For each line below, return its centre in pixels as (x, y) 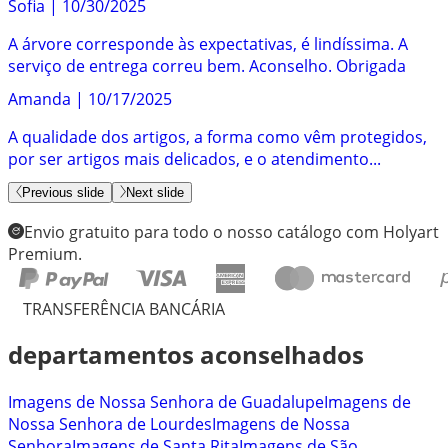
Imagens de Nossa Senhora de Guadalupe (166, 401)
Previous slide (63, 193)
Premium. (45, 254)
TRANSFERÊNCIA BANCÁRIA (124, 309)
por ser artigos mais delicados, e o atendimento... (194, 158)
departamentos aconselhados (186, 355)
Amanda (39, 98)
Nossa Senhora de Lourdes (110, 423)
